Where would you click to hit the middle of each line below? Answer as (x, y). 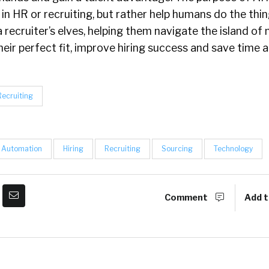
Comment (187, 198)
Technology (233, 149)
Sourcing (177, 149)
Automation (22, 149)
